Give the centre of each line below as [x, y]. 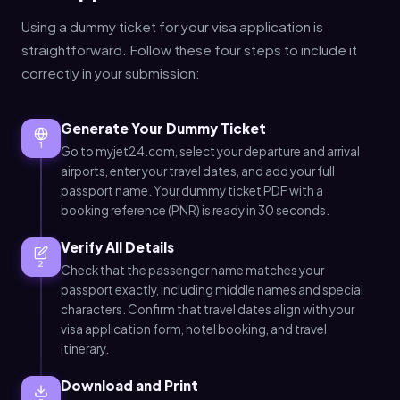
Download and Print [129, 385]
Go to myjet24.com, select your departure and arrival [210, 151]
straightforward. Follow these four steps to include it [189, 50]
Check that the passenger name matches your [192, 270]
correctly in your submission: [111, 73]
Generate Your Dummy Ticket [163, 128]
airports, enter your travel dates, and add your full [198, 171]
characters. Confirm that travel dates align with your [208, 309]
